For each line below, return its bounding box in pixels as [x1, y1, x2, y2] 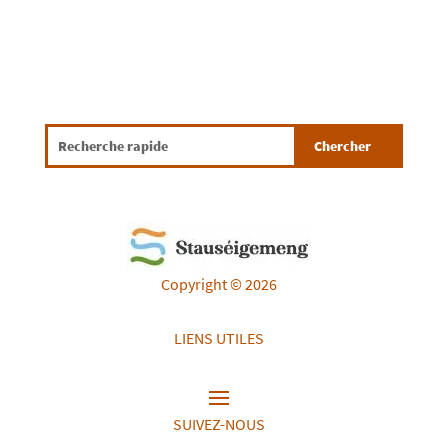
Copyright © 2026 [160, 273, 277, 294]
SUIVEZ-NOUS [172, 413, 265, 434]
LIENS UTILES [173, 327, 264, 348]
